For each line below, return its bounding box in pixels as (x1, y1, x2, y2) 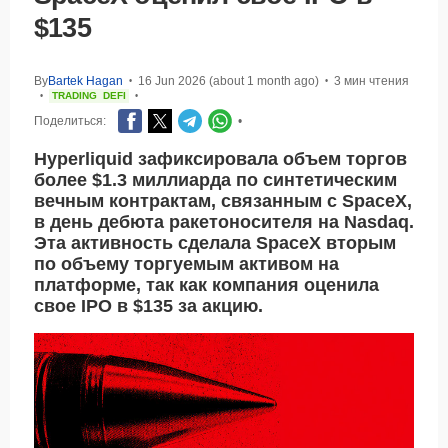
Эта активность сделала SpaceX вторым (34, 233, 396, 254)
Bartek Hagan (48, 74, 123, 89)
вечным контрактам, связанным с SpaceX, (34, 191, 412, 212)
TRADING (52, 90, 97, 102)
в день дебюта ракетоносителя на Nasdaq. (34, 212, 414, 233)
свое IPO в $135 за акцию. (34, 296, 263, 317)
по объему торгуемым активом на (34, 254, 339, 275)
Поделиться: (34, 114, 106, 129)
